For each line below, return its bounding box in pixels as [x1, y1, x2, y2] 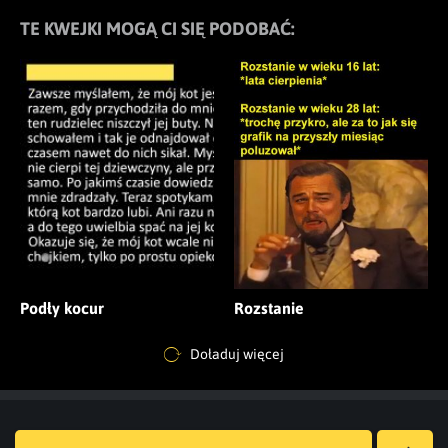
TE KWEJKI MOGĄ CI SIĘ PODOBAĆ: [20, 18, 295, 39]
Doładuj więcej [187, 345, 284, 362]
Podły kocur [20, 299, 104, 317]
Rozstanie [234, 299, 304, 317]
